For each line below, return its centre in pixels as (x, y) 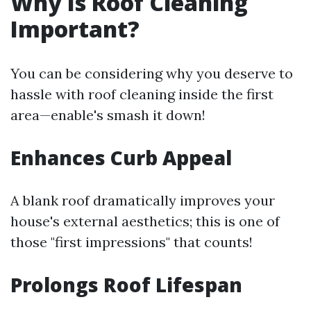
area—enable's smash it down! (108, 115)
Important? (75, 29)
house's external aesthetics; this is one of (145, 221)
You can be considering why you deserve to (152, 73)
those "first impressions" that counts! (132, 242)
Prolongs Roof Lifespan (126, 285)
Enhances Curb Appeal (121, 158)
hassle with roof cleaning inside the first (142, 94)
